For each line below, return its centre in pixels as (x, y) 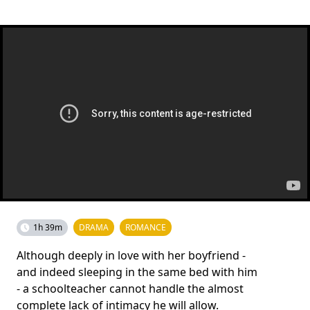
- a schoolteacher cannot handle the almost (130, 289)
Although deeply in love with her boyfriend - (131, 255)
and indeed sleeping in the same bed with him (137, 272)
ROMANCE (146, 227)
